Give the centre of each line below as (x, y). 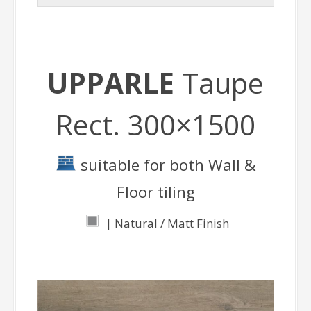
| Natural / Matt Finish (166, 223)
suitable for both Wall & (166, 165)
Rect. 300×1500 (155, 124)
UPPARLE (115, 83)
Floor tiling (155, 192)
